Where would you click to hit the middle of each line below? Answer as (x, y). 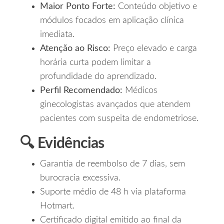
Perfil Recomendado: (81, 91)
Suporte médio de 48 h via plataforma (113, 192)
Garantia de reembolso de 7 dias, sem (112, 164)
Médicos (140, 91)
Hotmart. (57, 206)
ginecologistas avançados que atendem (115, 105)
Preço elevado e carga (154, 49)
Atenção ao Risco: (75, 49)
